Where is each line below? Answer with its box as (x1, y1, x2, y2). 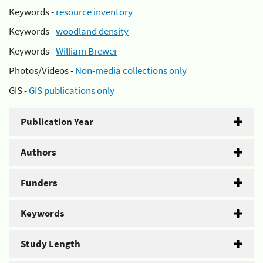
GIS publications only (29, 83, 114, 97)
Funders (21, 176, 58, 189)
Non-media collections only (75, 64, 187, 77)
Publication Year (21, 114, 93, 128)
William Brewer (56, 44, 117, 58)
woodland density (56, 25, 129, 38)
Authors (21, 145, 56, 159)
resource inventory (56, 5, 133, 18)
